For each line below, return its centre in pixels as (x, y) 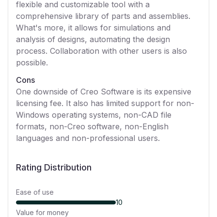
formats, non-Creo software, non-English (92, 126)
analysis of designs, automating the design (93, 39)
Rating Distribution (54, 167)
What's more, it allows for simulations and (93, 28)
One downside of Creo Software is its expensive (104, 92)
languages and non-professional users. (88, 138)
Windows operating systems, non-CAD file (94, 115)
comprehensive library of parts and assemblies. (103, 16)
